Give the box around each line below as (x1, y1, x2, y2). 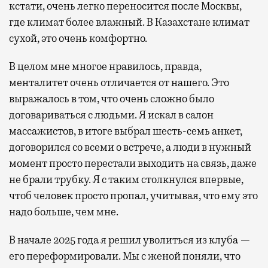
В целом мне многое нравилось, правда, (9, 59, 202, 73)
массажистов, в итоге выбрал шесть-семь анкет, (9, 124, 242, 138)
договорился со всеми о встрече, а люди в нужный (9, 140, 251, 154)
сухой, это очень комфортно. (9, 31, 147, 45)
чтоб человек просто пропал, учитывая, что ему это (9, 188, 258, 202)
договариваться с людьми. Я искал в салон (9, 108, 214, 121)
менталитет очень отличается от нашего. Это (9, 75, 229, 89)
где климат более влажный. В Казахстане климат (9, 15, 249, 29)
